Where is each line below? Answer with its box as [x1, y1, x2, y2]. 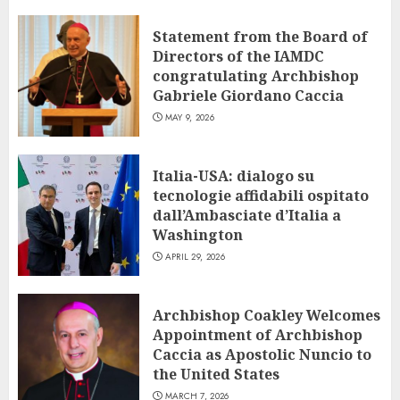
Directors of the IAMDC [153, 46, 324, 66]
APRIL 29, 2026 [164, 249, 225, 263]
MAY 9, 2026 [164, 110, 214, 124]
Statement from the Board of [153, 26, 368, 46]
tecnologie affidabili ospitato [153, 185, 369, 205]
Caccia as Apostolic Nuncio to [153, 344, 371, 364]
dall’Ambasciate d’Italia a [153, 204, 341, 225]
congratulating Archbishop [153, 65, 359, 86]
